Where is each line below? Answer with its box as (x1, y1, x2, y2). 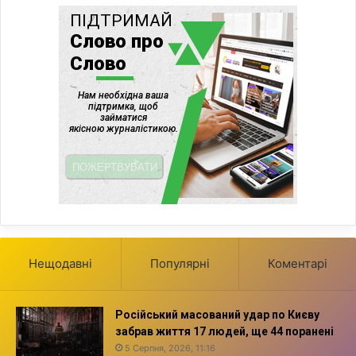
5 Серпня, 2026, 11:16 (125, 342, 215, 354)
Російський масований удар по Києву (115, 308, 319, 321)
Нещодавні (29, 255, 92, 271)
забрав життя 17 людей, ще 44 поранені (115, 324, 334, 338)
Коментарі (268, 255, 327, 271)
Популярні (150, 255, 210, 271)
